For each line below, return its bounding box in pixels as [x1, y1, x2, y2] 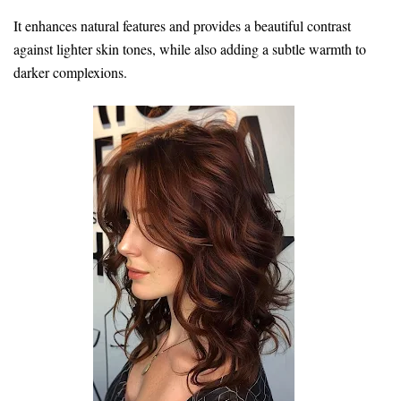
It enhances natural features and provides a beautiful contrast [13, 15, 351, 35]
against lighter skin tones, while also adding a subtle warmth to [13, 38, 366, 58]
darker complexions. [13, 62, 127, 81]
